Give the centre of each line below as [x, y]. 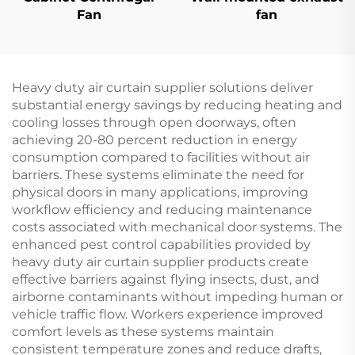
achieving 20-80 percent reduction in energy [155, 139]
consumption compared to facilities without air [161, 157]
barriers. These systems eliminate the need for [158, 174]
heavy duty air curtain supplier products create [160, 261]
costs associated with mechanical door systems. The [177, 227]
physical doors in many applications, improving [160, 192]
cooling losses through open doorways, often [154, 122]
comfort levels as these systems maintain [143, 331]
